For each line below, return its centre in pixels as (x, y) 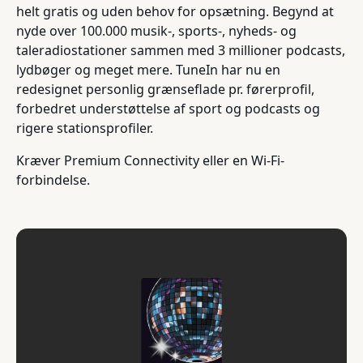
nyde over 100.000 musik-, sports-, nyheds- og (156, 30)
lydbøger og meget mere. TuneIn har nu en (148, 69)
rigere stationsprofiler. (85, 128)
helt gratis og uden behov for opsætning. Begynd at (175, 11)
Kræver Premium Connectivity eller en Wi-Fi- (150, 160)
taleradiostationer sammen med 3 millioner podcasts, (181, 50)
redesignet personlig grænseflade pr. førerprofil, (165, 89)
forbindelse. (53, 179)
